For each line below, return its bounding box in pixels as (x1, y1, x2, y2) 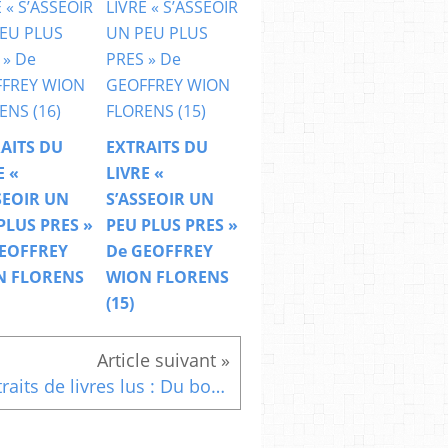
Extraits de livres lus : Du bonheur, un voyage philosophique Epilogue (211, 374, 225, 399)
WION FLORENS (106, 266, 229, 289)
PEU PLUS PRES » (106, 214, 238, 237)
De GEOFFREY (106, 240, 213, 263)
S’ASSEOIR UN (106, 188, 214, 211)
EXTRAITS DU (106, 136, 208, 159)
